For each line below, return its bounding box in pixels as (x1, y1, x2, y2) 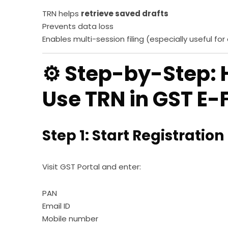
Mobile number (42, 213, 99, 224)
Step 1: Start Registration (42, 125, 224, 146)
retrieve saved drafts (81, 8, 169, 19)
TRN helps (42, 8, 81, 19)
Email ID (42, 200, 71, 211)
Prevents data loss (42, 20, 114, 32)
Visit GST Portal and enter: (42, 161, 141, 172)
